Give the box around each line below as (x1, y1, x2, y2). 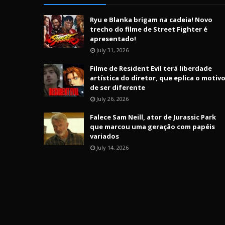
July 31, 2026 (96, 46, 129, 54)
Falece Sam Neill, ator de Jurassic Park (90, 113, 216, 122)
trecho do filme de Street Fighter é (90, 25, 207, 34)
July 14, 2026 (96, 144, 129, 151)
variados (90, 132, 119, 141)
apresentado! (90, 34, 136, 43)
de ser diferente (90, 83, 145, 92)
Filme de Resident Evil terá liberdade (90, 64, 212, 73)
